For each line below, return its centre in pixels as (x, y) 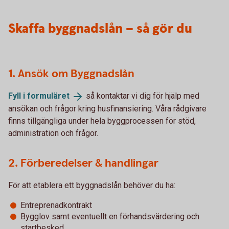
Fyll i (18, 96)
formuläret (48, 96)
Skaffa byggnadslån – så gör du (100, 29)
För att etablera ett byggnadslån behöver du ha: (92, 185)
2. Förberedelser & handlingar (83, 163)
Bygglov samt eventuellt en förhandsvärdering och (110, 216)
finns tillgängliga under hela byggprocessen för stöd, (102, 121)
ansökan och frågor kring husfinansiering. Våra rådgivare (107, 108)
